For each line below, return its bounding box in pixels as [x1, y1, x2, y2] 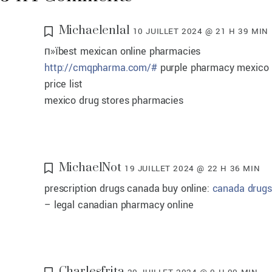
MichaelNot [58, 160, 122, 175]
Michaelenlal [58, 23, 130, 39]
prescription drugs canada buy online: [44, 181, 212, 195]
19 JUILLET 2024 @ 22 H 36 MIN [124, 162, 260, 174]
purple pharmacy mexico [157, 61, 269, 75]
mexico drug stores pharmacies [44, 93, 183, 108]
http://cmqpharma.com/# [44, 61, 157, 75]
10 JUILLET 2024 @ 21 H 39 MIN [132, 25, 268, 38]
